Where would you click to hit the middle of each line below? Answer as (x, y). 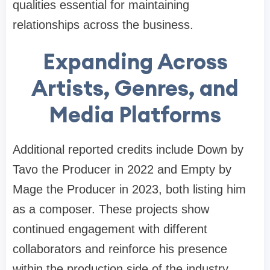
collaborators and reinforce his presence (120, 249)
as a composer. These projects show (111, 209)
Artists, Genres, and (135, 88)
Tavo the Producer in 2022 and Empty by (122, 169)
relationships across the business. (103, 24)
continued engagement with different (110, 229)
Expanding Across (135, 61)
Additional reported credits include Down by (128, 149)
